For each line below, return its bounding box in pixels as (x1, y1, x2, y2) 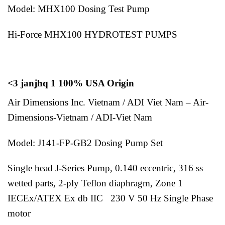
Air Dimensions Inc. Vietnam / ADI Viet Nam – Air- (8, 96, 208, 107)
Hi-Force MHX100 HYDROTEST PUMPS (8, 29, 177, 40)
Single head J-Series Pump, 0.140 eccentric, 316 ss (8, 163, 203, 174)
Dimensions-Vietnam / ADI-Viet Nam (8, 111, 155, 123)
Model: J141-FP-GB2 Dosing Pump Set (8, 137, 163, 148)
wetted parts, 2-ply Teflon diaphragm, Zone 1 (8, 178, 183, 189)
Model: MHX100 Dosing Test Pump (8, 4, 150, 15)
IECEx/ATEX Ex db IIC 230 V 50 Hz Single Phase (8, 193, 213, 204)
